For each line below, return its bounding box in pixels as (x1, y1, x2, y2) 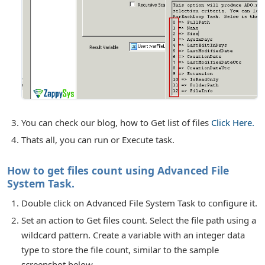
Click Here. (211, 116, 254, 128)
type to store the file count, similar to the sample (21, 244, 219, 256)
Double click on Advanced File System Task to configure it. (21, 197, 257, 209)
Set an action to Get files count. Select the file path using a (21, 214, 256, 227)
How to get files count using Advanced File (7, 163, 229, 177)
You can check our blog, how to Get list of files (21, 116, 211, 128)
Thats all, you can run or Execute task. (21, 133, 174, 146)
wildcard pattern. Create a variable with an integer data (21, 229, 245, 241)
